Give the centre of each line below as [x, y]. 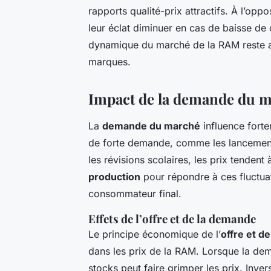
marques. [109, 62]
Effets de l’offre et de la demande [172, 219]
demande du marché [151, 126]
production [114, 177]
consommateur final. [135, 194]
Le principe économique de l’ [155, 234]
